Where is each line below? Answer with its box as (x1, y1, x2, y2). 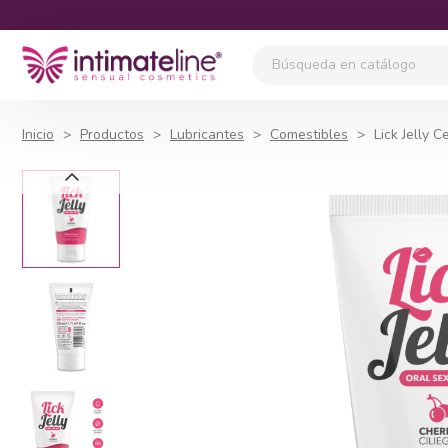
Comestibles (270, 125, 348, 144)
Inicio (22, 125, 54, 144)
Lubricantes (170, 125, 244, 144)
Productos (80, 125, 144, 144)
